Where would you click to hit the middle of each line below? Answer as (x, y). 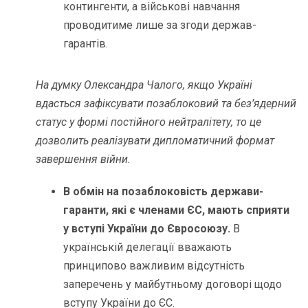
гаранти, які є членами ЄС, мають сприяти (177, 210)
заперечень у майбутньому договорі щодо (173, 284)
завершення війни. (84, 159)
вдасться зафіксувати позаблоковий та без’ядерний (166, 103)
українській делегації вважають (148, 247)
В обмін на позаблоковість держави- (164, 191)
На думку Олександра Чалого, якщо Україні (144, 85)
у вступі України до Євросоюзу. (148, 228)
